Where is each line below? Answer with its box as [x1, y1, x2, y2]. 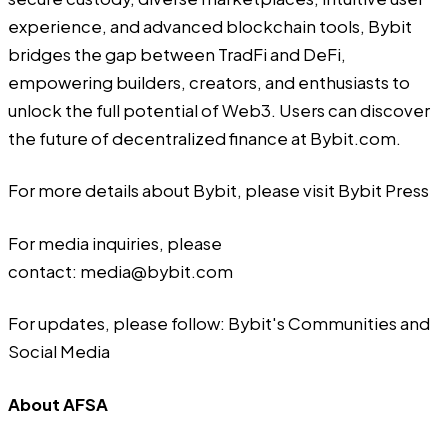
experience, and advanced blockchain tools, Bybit [8, 15, 412, 37]
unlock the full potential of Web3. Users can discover [8, 99, 430, 121]
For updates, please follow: [8, 313, 228, 335]
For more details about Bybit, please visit [8, 180, 338, 202]
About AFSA [8, 393, 108, 415]
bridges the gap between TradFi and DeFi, [8, 43, 346, 65]
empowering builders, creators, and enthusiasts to [8, 71, 410, 93]
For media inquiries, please [8, 232, 222, 254]
